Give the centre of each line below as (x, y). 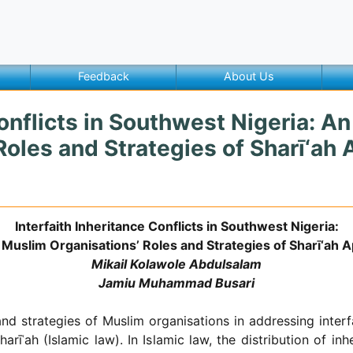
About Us (249, 76)
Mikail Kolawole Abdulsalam (176, 264)
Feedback (103, 76)
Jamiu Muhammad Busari (176, 283)
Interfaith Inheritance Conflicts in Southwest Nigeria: (176, 226)
